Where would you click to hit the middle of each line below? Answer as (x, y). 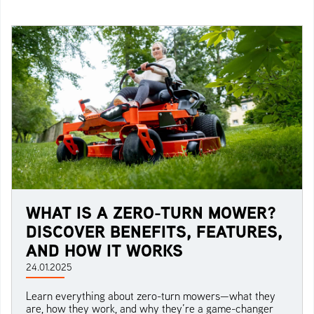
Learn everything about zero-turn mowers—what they (151, 295)
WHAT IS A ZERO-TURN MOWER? (151, 212)
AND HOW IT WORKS (104, 250)
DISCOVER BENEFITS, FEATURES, (154, 231)
